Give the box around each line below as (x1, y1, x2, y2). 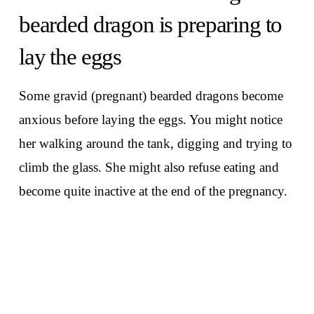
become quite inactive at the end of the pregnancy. (18, 184, 287, 199)
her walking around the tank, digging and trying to (18, 136, 292, 151)
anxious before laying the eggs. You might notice (18, 112, 282, 128)
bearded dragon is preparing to (18, 11, 282, 37)
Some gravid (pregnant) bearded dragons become (18, 88, 283, 104)
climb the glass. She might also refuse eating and (18, 160, 279, 175)
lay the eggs (18, 43, 122, 69)
